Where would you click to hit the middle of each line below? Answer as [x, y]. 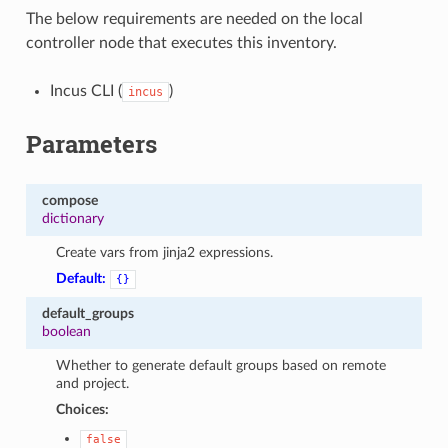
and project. [93, 383]
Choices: [83, 409]
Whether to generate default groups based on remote [221, 365]
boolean [66, 331]
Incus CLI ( [85, 90]
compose [69, 200]
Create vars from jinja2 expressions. [165, 252]
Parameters [91, 143]
